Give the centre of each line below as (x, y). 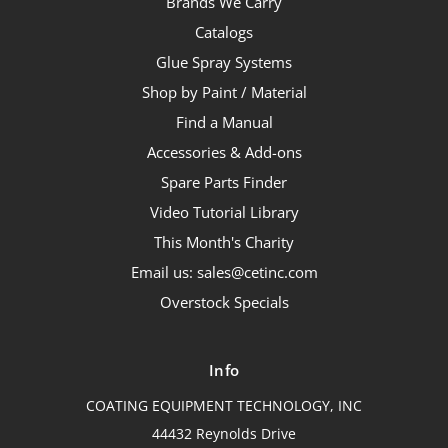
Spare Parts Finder (224, 181)
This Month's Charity (224, 241)
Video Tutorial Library (224, 211)
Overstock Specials (224, 301)
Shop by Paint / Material (224, 91)
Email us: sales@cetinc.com (224, 271)
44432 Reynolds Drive (224, 433)
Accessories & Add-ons (224, 151)
